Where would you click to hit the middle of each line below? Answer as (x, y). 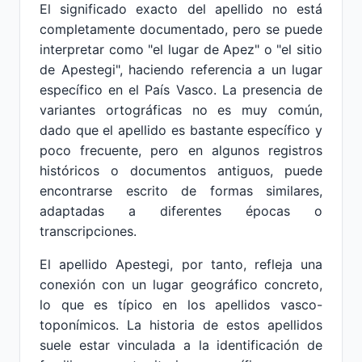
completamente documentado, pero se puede (181, 29)
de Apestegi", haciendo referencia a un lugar (181, 69)
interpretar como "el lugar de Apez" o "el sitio (181, 49)
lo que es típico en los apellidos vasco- (181, 305)
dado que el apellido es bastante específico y (181, 130)
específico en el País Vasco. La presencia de (181, 90)
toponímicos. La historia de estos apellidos (181, 325)
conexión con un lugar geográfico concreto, (181, 284)
